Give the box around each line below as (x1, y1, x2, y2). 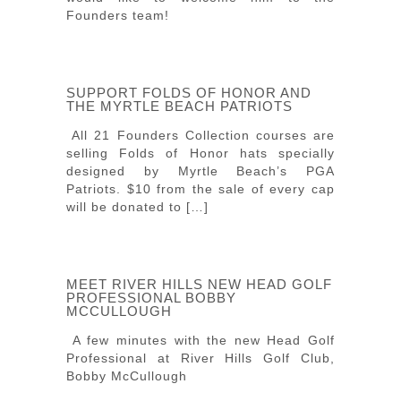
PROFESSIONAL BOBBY (66, 290, 236, 305)
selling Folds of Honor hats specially (66, 146, 335, 160)
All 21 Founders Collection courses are (66, 128, 335, 142)
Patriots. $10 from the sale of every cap (66, 182, 335, 196)
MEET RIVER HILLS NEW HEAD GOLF (66, 277, 332, 292)
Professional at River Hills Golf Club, (66, 351, 335, 365)
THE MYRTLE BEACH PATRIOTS (66, 98, 293, 114)
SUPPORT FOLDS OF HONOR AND (66, 85, 311, 100)
